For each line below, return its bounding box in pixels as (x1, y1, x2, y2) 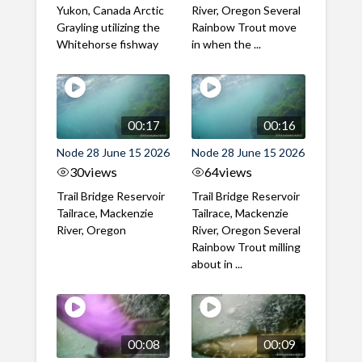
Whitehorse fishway (56, 37, 158, 52)
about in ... (192, 256, 243, 271)
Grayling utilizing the (56, 20, 160, 35)
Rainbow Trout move (192, 20, 297, 35)
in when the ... (192, 37, 262, 52)
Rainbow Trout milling (192, 239, 301, 254)
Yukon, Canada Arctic (56, 3, 164, 18)
